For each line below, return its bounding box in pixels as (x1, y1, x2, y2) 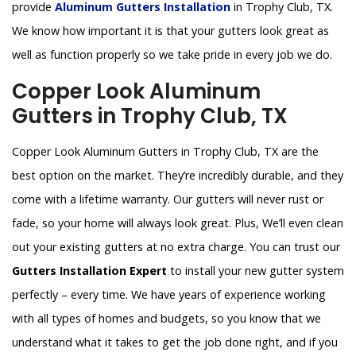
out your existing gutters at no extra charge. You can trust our (12, 239, 340, 255)
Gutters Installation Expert (12, 263, 167, 279)
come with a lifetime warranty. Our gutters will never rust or (12, 192, 323, 207)
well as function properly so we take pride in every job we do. (12, 47, 335, 63)
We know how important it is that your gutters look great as (12, 23, 329, 39)
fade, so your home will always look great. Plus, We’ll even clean (12, 215, 343, 231)
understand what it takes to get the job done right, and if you (12, 335, 338, 350)
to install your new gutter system (167, 263, 344, 279)
